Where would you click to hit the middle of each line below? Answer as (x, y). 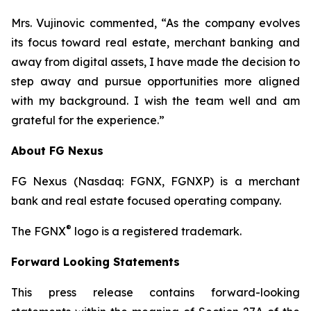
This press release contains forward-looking (155, 292)
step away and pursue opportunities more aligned (155, 81)
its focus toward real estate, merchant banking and (155, 42)
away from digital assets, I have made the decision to (155, 62)
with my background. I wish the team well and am (155, 101)
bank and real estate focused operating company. (146, 201)
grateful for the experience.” (88, 120)
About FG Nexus (57, 151)
